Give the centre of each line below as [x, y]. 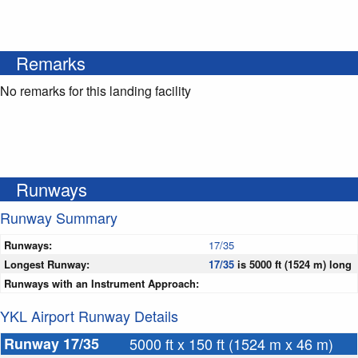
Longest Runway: [47, 265]
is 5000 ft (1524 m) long [293, 265]
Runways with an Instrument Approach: [101, 284]
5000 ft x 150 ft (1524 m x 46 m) [231, 344]
